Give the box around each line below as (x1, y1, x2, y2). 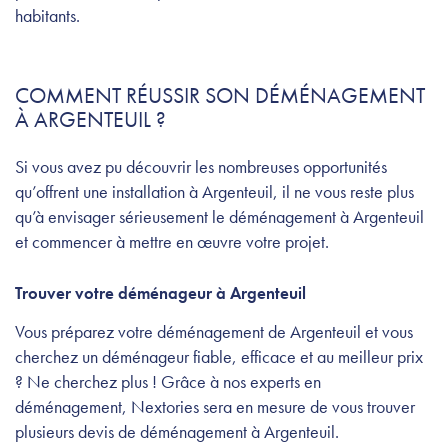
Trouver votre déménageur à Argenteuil (15, 281, 306, 304)
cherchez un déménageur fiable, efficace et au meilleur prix (15, 344, 423, 368)
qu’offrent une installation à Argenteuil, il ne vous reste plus (15, 179, 414, 203)
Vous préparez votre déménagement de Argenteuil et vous (15, 319, 413, 343)
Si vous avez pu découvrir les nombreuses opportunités (15, 154, 387, 178)
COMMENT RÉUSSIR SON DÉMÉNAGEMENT (15, 80, 425, 110)
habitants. (15, 3, 84, 27)
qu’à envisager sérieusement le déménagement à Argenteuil (15, 204, 424, 228)
